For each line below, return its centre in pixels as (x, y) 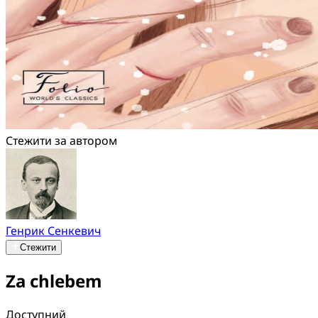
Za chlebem (54, 280)
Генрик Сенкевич (53, 231)
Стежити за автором (61, 141)
